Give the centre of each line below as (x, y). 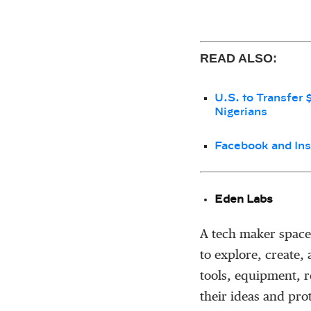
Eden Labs (244, 200)
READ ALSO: (238, 59)
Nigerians (241, 112)
